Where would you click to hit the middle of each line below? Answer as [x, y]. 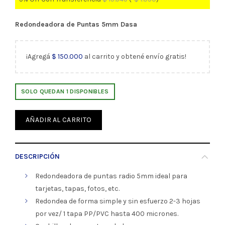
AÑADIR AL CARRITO [59, 120]
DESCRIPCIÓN [37, 157]
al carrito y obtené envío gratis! [135, 57]
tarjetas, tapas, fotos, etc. [77, 189]
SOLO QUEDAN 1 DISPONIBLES [65, 92]
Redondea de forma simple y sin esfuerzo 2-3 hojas [118, 201]
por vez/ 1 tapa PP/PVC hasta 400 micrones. [107, 214]
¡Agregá [39, 57]
